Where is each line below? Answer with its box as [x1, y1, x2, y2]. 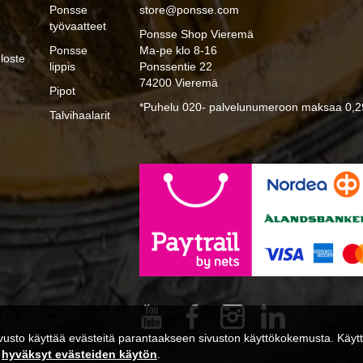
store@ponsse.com [139, 3, 240, 17]
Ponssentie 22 [139, 60, 213, 74]
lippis [49, 60, 75, 74]
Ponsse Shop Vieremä [139, 28, 254, 41]
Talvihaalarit [49, 109, 110, 122]
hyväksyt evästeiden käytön [2, 348, 157, 361]
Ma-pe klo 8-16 [139, 44, 218, 58]
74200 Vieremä [139, 76, 219, 90]
